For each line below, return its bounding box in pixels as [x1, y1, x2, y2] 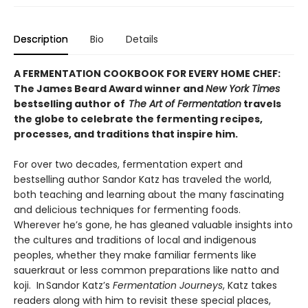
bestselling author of [14, 96, 129, 111]
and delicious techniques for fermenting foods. [14, 202, 241, 217]
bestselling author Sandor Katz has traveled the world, [14, 172, 272, 186]
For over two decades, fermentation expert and [14, 157, 243, 171]
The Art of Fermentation [129, 96, 241, 111]
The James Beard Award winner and [14, 81, 206, 96]
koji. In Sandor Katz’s [14, 278, 110, 292]
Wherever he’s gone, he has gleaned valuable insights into [14, 217, 293, 232]
